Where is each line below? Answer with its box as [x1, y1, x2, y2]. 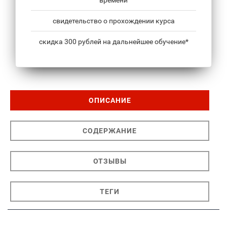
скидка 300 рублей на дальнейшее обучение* [39, 37, 188, 46]
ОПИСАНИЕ [88, 96, 131, 104]
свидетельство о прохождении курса [52, 16, 175, 25]
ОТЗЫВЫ [93, 157, 127, 165]
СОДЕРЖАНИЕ [83, 126, 137, 135]
